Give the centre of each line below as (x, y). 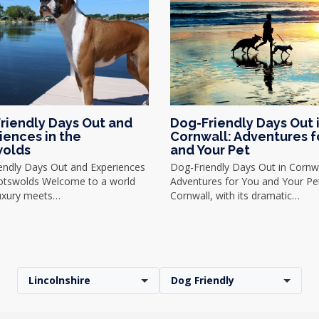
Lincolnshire (59, 280)
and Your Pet (210, 150)
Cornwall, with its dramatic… (235, 195)
